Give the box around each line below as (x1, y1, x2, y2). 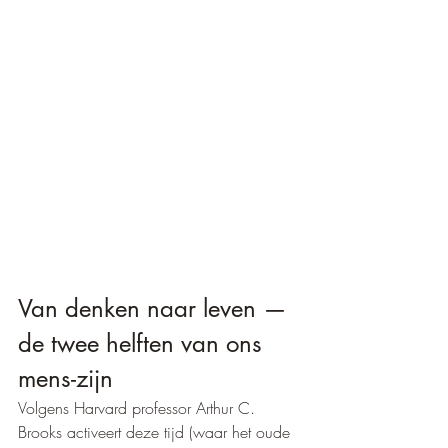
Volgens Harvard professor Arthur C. (18, 397, 260, 420)
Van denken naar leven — (18, 293, 294, 325)
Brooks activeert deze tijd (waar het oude (18, 421, 295, 444)
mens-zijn (18, 363, 113, 395)
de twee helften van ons (18, 328, 269, 360)
